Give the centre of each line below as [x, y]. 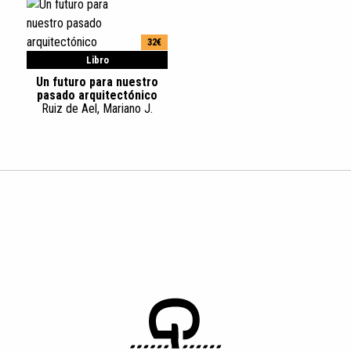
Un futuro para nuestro [97, 82]
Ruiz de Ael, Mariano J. [97, 109]
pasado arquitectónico [97, 95]
